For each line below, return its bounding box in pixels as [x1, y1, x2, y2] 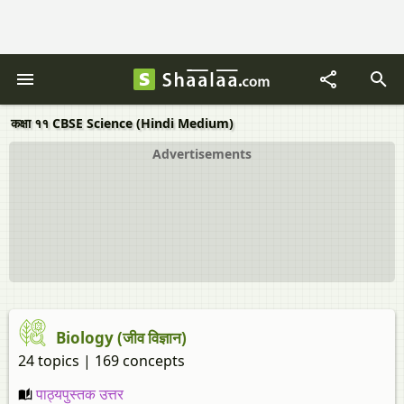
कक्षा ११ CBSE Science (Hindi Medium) [11, 115, 234, 132]
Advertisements [152, 145, 252, 162]
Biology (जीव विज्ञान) [56, 327, 187, 348]
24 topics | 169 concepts [18, 351, 185, 371]
